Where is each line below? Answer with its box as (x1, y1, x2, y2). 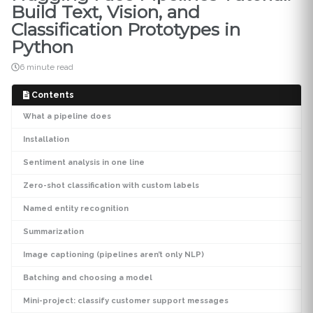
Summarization (23, 227, 84, 237)
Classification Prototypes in (11, 19, 240, 40)
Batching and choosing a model (23, 273, 152, 283)
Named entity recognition (23, 204, 129, 214)
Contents (29, 90, 74, 101)
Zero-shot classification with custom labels (23, 181, 199, 191)
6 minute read (20, 61, 73, 72)
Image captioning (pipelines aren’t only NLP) (23, 250, 204, 260)
